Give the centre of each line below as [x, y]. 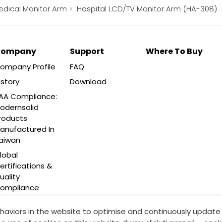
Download [88, 81]
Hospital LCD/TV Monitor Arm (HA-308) [147, 8]
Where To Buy [174, 51]
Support [87, 51]
